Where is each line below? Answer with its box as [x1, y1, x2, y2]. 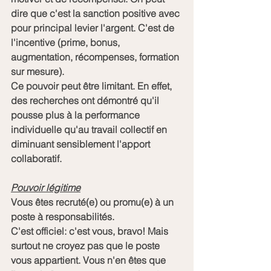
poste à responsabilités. [11, 210, 117, 223]
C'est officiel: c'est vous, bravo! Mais [11, 224, 171, 237]
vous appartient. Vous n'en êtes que [11, 253, 168, 266]
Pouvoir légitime [11, 181, 80, 194]
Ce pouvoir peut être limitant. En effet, [11, 79, 174, 92]
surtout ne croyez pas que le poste [11, 239, 162, 252]
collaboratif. [11, 152, 69, 165]
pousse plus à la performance [11, 108, 142, 121]
